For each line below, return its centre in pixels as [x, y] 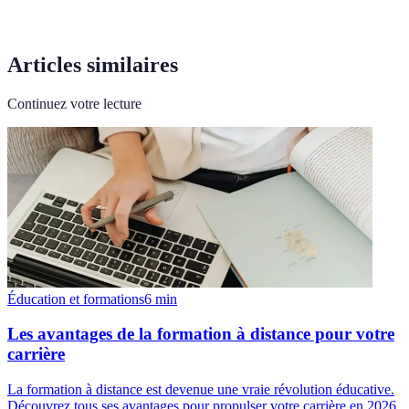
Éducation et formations [76, 299]
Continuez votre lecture [74, 103]
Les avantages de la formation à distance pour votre [201, 334]
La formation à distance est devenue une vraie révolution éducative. [201, 390]
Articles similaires [93, 64]
